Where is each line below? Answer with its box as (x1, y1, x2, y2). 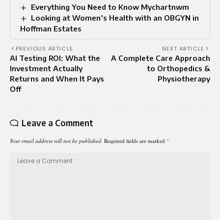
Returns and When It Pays (10, 74, 104, 83)
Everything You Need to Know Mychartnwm (31, 2, 190, 11)
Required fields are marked (104, 137, 166, 144)
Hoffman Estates (20, 24, 82, 33)
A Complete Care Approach (111, 53, 210, 62)
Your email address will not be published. (10, 137, 103, 144)
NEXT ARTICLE (162, 44, 204, 53)
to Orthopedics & (147, 63, 210, 73)
